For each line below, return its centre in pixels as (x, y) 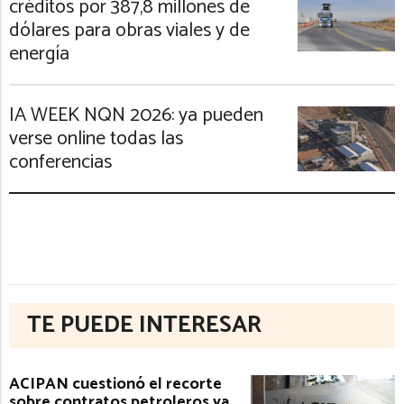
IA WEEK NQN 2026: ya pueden (136, 116)
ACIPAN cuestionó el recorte (115, 385)
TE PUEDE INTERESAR (144, 326)
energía (39, 55)
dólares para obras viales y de (129, 31)
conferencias (60, 163)
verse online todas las (96, 139)
